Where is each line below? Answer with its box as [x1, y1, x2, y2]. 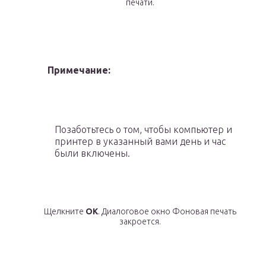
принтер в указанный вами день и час [55, 136, 226, 147]
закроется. [119, 217, 161, 227]
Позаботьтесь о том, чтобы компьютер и [55, 124, 232, 135]
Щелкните [44, 207, 85, 217]
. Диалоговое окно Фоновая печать [98, 207, 236, 217]
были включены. [55, 148, 130, 159]
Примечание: [47, 65, 110, 76]
